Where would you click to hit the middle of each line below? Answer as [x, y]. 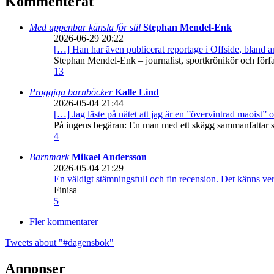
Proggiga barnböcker [72, 92]
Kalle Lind [137, 92]
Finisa [65, 190]
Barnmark [50, 157]
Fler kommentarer [64, 222]
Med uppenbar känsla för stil [86, 28]
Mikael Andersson [109, 157]
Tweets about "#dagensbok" [59, 243]
